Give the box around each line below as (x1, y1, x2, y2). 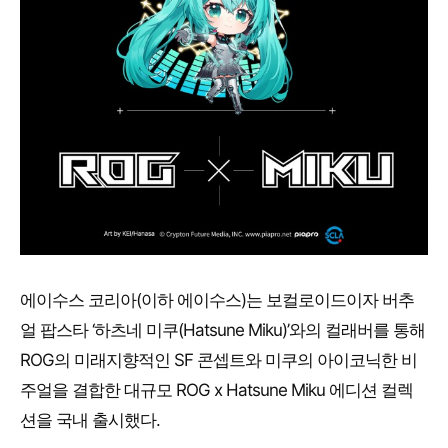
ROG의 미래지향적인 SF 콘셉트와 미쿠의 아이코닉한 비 (20, 350, 417, 371)
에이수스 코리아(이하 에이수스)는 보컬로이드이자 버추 (20, 290, 414, 311)
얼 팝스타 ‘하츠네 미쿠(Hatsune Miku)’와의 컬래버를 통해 (20, 320, 425, 341)
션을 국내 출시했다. (20, 410, 160, 431)
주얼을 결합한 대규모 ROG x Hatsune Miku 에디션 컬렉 (20, 380, 413, 401)
